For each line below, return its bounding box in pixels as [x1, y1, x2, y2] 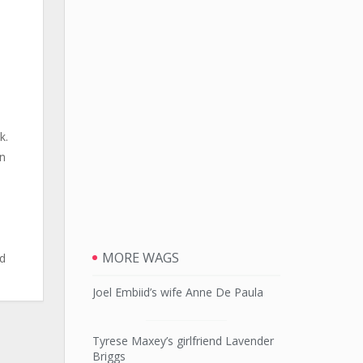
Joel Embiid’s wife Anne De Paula [92, 284, 263, 300]
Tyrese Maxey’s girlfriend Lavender [92, 333, 274, 348]
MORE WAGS [101, 249, 179, 267]
